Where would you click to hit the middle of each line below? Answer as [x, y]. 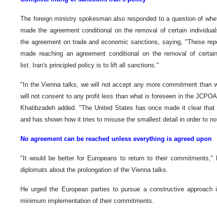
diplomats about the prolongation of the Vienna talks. [94, 170]
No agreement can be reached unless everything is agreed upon [116, 139]
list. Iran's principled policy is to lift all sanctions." [90, 65]
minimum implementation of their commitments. [87, 201]
